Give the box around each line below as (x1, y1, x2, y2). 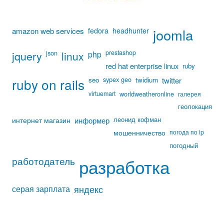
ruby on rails (12, 75, 84, 93)
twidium (135, 75, 158, 84)
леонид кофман (113, 114, 161, 124)
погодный (169, 140, 198, 150)
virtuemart (88, 89, 115, 98)
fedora (88, 25, 108, 35)
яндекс (74, 182, 103, 195)
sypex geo (103, 74, 131, 84)
